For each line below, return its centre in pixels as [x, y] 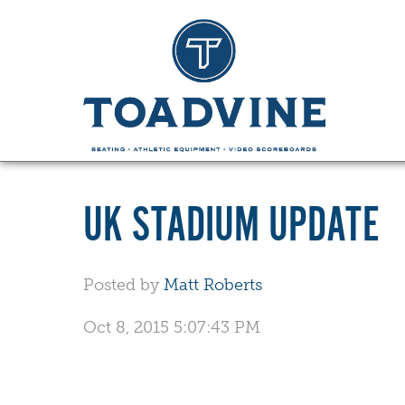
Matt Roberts [213, 284]
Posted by [121, 284]
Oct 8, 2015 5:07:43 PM [172, 327]
